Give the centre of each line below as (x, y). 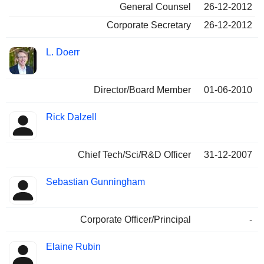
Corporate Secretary (149, 25)
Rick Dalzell (71, 117)
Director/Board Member (142, 90)
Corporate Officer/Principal (136, 220)
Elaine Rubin (73, 247)
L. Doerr (63, 52)
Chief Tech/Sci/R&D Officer (134, 155)
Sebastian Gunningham (95, 182)
